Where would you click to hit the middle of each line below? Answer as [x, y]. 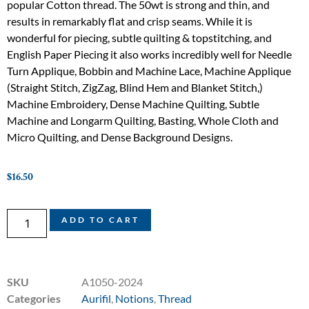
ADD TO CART [101, 220]
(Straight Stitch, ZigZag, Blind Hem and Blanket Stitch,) [135, 87]
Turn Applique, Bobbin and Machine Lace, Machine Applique [149, 70]
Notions [134, 299]
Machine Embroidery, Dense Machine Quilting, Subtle [133, 103]
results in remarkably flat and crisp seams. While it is [130, 21]
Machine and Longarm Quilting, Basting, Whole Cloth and [143, 120]
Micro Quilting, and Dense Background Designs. [120, 137]
